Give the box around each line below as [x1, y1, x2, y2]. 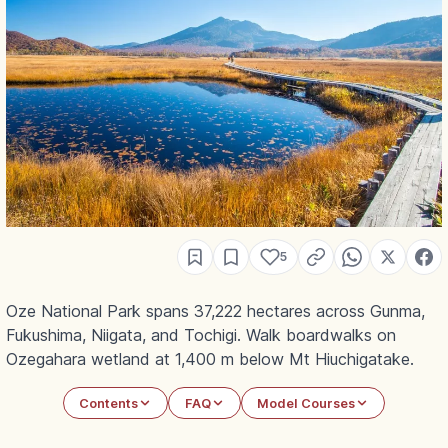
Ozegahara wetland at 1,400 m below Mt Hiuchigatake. [6, 349, 414, 370]
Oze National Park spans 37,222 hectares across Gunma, [6, 301, 425, 322]
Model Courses [256, 395, 355, 411]
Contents [79, 395, 139, 411]
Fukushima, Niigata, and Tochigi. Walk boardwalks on [6, 325, 396, 346]
